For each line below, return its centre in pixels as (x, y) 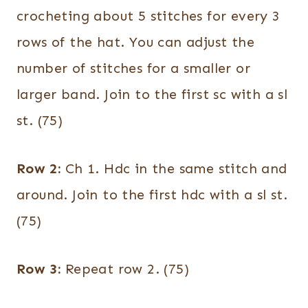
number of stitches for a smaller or (133, 68)
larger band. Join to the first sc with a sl (152, 95)
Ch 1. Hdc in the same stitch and (174, 169)
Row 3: (39, 269)
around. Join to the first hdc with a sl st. (152, 195)
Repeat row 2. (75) (125, 269)
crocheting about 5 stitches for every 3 (148, 16)
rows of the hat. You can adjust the (135, 42)
